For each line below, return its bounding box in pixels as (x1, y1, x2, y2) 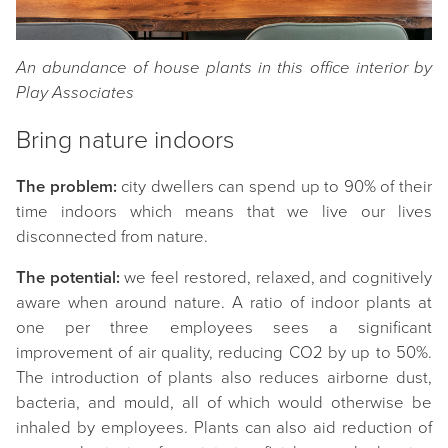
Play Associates (16, 82, 134, 103)
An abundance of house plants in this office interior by (16, 57, 432, 78)
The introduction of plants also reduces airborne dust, (16, 367, 432, 388)
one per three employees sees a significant (16, 317, 432, 338)
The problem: (16, 176, 117, 197)
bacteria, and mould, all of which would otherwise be (16, 392, 432, 413)
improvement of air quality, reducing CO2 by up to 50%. (16, 342, 432, 363)
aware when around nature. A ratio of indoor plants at (16, 292, 432, 313)
